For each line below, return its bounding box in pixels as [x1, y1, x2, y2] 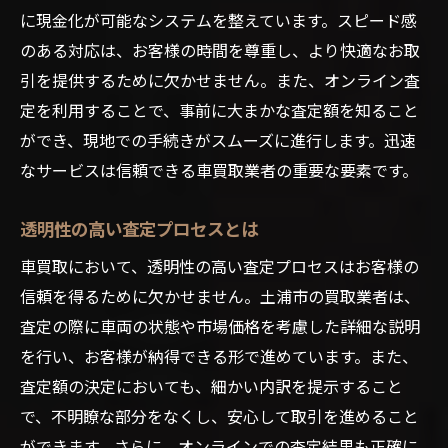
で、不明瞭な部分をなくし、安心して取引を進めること [20, 403, 419, 428]
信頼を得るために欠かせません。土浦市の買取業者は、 [20, 283, 420, 308]
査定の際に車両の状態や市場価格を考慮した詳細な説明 [20, 313, 420, 338]
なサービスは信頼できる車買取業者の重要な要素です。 [20, 157, 418, 182]
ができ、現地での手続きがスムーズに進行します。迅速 [20, 127, 416, 152]
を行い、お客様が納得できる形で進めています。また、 [20, 343, 418, 368]
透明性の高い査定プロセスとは [20, 214, 258, 241]
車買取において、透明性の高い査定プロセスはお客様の [20, 253, 419, 278]
